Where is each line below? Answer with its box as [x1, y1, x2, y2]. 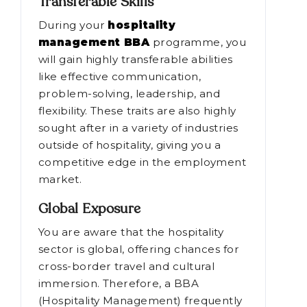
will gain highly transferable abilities [38, 53, 233, 66]
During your [38, 19, 108, 32]
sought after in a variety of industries [38, 121, 238, 135]
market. [38, 173, 82, 186]
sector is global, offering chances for [38, 243, 240, 256]
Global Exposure [38, 203, 141, 217]
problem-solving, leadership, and [38, 87, 221, 101]
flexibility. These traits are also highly [38, 104, 236, 118]
